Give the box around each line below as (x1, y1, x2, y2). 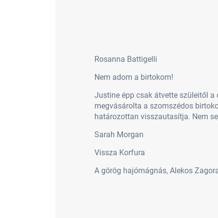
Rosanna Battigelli (94, 54, 157, 64)
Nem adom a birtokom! (94, 73, 173, 82)
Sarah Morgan (94, 130, 144, 140)
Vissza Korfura (94, 148, 145, 158)
